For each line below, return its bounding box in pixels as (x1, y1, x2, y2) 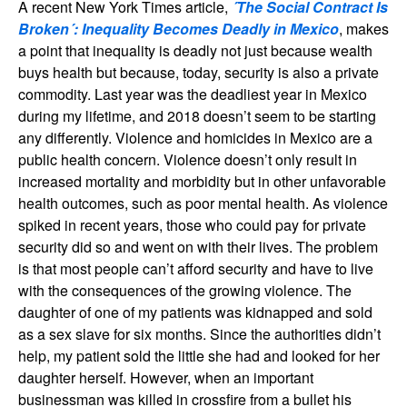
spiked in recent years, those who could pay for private (18, 213, 366, 235)
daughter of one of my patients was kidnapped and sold (18, 301, 372, 323)
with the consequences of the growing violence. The (18, 279, 352, 301)
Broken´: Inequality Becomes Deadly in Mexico (18, 17, 339, 39)
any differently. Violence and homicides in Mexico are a (18, 126, 372, 148)
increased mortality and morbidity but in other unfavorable (18, 170, 386, 192)
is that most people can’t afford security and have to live (18, 257, 373, 279)
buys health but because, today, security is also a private (18, 61, 379, 83)
